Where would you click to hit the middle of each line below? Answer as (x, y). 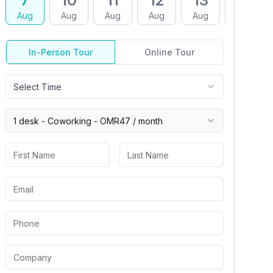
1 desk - (30, 121)
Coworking (69, 121)
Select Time (37, 87)
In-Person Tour (61, 52)
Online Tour (169, 52)
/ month (147, 121)
